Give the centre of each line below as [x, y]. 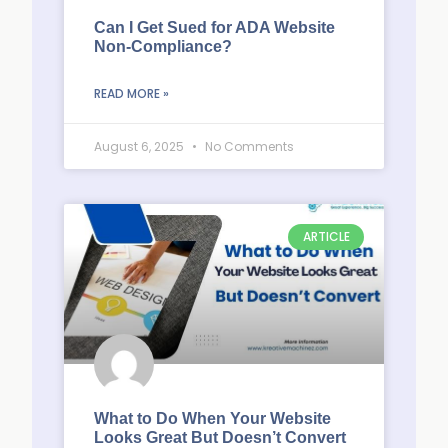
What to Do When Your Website [212, 418]
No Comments [248, 146]
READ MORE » [131, 93]
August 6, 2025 [140, 146]
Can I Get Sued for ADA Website [214, 27]
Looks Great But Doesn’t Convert [220, 437]
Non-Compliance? [163, 46]
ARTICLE [326, 237]
